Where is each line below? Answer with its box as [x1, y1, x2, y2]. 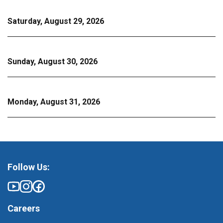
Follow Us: [7, 162, 50, 172]
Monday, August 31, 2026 [7, 97, 100, 107]
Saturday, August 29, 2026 [7, 16, 104, 26]
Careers [7, 203, 40, 214]
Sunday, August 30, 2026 [7, 57, 98, 66]
